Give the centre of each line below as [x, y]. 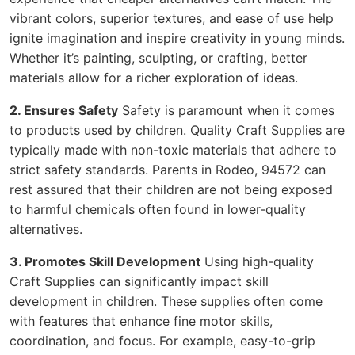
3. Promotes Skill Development [105, 261]
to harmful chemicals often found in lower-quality [158, 209]
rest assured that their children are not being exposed [171, 189]
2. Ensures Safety [64, 110]
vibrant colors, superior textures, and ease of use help [172, 18]
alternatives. [46, 229]
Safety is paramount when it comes [226, 110]
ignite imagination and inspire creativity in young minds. [177, 38]
